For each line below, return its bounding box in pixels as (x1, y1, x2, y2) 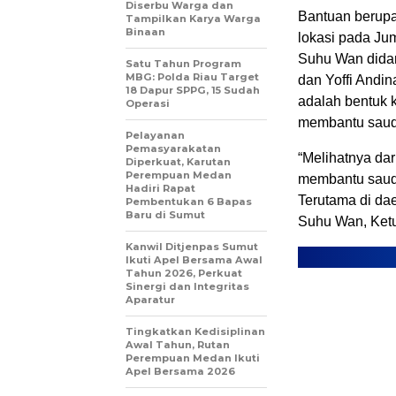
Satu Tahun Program (126, 57, 241, 71)
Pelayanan (126, 129, 185, 142)
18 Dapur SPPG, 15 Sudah (126, 84, 260, 97)
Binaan (126, 26, 165, 39)
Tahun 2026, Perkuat (126, 267, 242, 280)
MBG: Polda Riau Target (126, 71, 259, 84)
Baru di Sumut (126, 209, 205, 222)
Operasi (126, 97, 170, 110)
